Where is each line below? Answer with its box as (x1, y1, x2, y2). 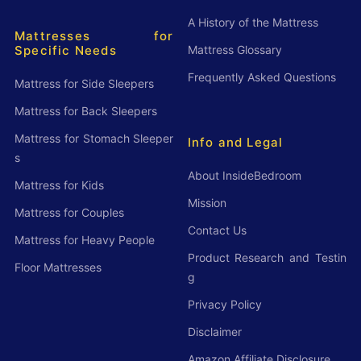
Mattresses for (14, 28, 174, 44)
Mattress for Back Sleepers (14, 104, 157, 118)
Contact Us (187, 223, 247, 238)
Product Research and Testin (187, 251, 347, 265)
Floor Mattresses (14, 260, 102, 275)
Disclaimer (187, 325, 242, 339)
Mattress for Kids (14, 178, 104, 193)
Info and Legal (187, 135, 284, 151)
